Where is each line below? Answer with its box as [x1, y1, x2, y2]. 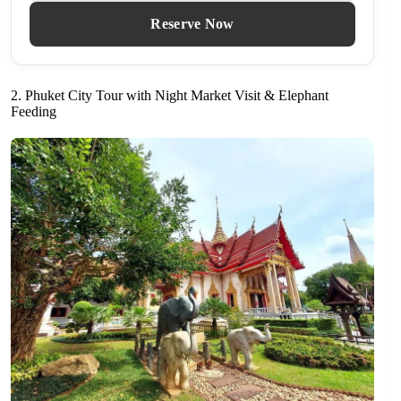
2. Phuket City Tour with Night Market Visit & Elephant [11, 88, 328, 104]
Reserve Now [150, 16, 235, 32]
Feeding [11, 104, 56, 120]
